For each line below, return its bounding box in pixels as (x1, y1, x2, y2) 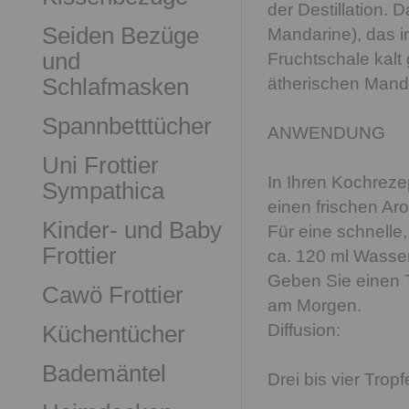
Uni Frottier (42, 152, 159, 179)
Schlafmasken (42, 73, 189, 100)
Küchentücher (42, 320, 185, 348)
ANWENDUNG (267, 123, 385, 142)
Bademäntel (42, 360, 166, 387)
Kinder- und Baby (42, 216, 222, 244)
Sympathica (42, 177, 164, 204)
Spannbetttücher (42, 112, 212, 140)
